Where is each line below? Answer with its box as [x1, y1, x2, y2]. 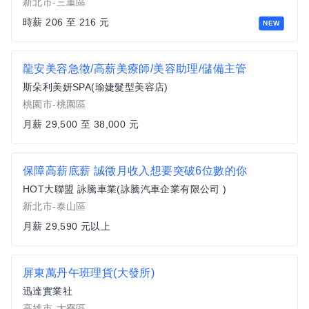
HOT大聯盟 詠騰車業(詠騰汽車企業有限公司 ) [23, 183, 227, 195]
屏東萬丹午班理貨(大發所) [23, 267, 155, 279]
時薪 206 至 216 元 [23, 17, 110, 28]
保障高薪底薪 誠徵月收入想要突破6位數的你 [23, 165, 248, 177]
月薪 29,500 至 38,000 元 [23, 119, 139, 130]
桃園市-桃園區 [23, 99, 86, 110]
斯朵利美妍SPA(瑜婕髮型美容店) [23, 81, 168, 92]
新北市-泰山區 [23, 201, 86, 212]
